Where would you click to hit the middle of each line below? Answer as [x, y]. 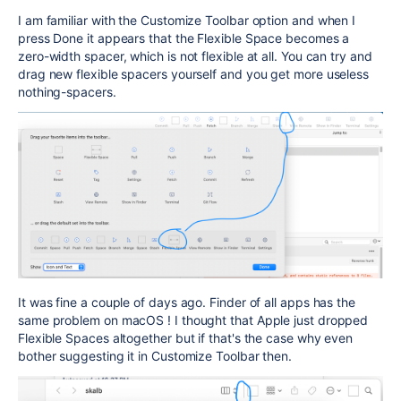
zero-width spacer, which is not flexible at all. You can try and [195, 56]
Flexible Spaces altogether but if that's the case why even [186, 337]
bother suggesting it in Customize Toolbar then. [155, 355]
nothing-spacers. [67, 92]
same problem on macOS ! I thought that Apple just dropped [193, 320]
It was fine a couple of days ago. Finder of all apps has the [187, 302]
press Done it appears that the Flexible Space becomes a [184, 38]
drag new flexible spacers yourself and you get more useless [194, 74]
